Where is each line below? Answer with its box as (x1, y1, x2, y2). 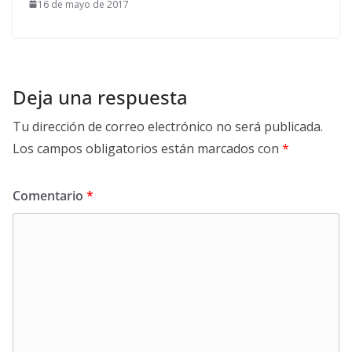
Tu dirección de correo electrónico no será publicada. (13, 117, 323, 135)
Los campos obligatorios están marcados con (13, 139, 282, 157)
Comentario (13, 186, 86, 204)
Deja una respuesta (13, 83, 188, 110)
